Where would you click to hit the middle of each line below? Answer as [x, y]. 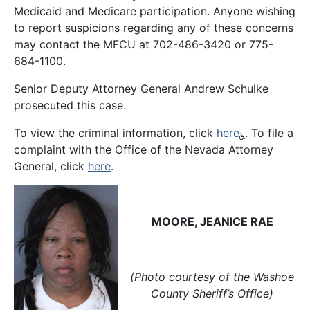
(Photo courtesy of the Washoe [212, 277]
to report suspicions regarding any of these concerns [154, 28]
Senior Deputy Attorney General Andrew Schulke [141, 89]
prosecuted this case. [70, 105]
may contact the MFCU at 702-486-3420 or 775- [144, 44]
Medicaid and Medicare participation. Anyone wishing [155, 11]
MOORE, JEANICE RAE [212, 221]
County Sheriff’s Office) [212, 293]
